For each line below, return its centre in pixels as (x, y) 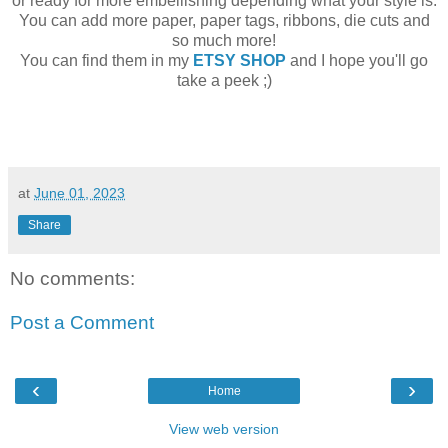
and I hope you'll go (357, 61)
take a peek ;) (224, 81)
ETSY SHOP (239, 61)
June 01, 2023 (79, 193)
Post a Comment (82, 322)
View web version (224, 429)
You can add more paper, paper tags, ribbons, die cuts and (224, 21)
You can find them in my (106, 61)
